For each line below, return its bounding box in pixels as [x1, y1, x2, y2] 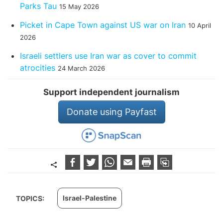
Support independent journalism [43, 87, 180, 97]
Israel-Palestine [63, 194, 116, 203]
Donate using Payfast [66, 106, 157, 117]
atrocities [20, 62, 55, 73]
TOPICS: [16, 194, 46, 203]
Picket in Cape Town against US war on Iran [20, 19, 186, 30]
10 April [188, 21, 211, 29]
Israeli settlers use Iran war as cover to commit [20, 50, 197, 61]
